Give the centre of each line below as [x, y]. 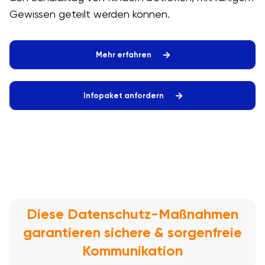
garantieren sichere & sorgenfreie [132, 232]
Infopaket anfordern [123, 96]
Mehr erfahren [123, 55]
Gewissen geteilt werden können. [89, 14]
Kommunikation [132, 251]
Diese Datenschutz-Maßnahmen [132, 214]
